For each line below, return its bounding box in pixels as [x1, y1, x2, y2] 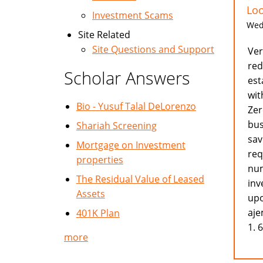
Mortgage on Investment [76, 139, 186, 151]
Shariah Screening [76, 119, 157, 132]
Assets [76, 187, 105, 200]
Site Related [78, 28, 130, 41]
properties [76, 153, 123, 166]
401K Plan [76, 207, 120, 220]
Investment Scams [92, 9, 173, 22]
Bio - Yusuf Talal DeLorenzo [76, 100, 196, 113]
